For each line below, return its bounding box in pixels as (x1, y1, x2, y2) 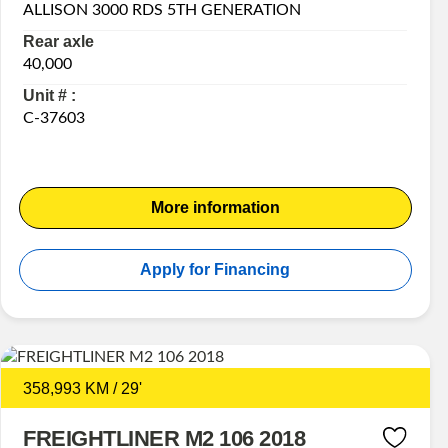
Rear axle (23, 33, 95, 51)
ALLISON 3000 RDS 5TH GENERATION (23, 2, 302, 19)
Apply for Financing (140, 261, 291, 279)
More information (150, 199, 280, 217)
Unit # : (23, 87, 77, 105)
